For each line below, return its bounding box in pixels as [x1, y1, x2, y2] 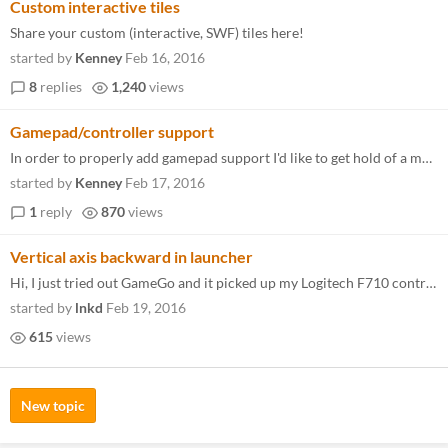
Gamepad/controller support [10, 122, 214, 141]
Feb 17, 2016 [125, 174, 205, 191]
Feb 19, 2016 [106, 299, 186, 316]
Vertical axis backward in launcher [10, 247, 253, 266]
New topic [21, 397, 85, 414]
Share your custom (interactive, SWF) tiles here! [10, 24, 304, 41]
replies [37, 78, 82, 95]
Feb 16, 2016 [125, 49, 205, 66]
